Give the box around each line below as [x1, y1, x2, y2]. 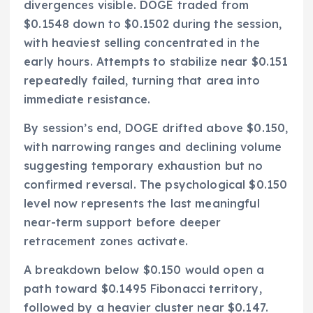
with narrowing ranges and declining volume [24, 139, 282, 154]
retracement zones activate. [24, 233, 188, 248]
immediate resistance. [24, 92, 151, 106]
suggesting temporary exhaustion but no [24, 158, 263, 173]
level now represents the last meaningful [24, 196, 260, 210]
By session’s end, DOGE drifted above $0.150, [24, 120, 289, 135]
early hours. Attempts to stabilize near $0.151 [24, 54, 289, 68]
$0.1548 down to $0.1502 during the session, [24, 16, 282, 31]
